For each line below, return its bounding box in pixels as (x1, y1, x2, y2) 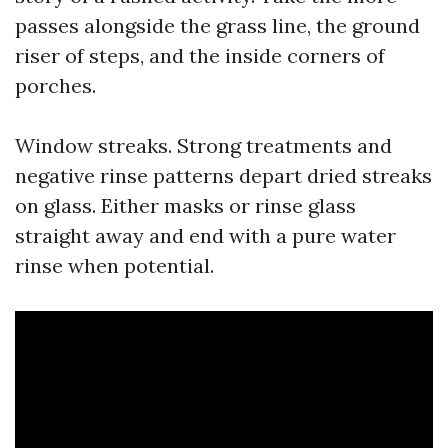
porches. (15, 73, 96, 98)
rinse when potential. (15, 253, 214, 278)
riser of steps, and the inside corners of (15, 43, 385, 68)
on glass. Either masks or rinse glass (15, 193, 356, 218)
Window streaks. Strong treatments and (15, 133, 392, 158)
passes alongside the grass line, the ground (15, 13, 420, 38)
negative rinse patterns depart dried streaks (15, 163, 432, 188)
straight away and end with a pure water (15, 223, 396, 248)
